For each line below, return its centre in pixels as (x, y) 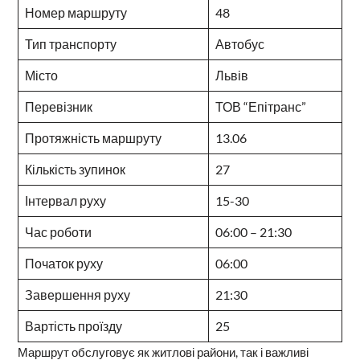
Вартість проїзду (73, 325)
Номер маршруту (76, 12)
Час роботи (58, 231)
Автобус (239, 43)
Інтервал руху (65, 200)
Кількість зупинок (75, 169)
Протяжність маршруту (93, 137)
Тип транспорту (70, 43)
